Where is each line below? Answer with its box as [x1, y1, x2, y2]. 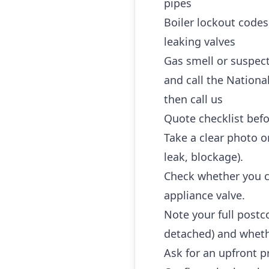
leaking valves [164, 34, 235, 49]
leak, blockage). [164, 150, 243, 164]
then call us [164, 92, 223, 106]
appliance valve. [164, 188, 245, 202]
